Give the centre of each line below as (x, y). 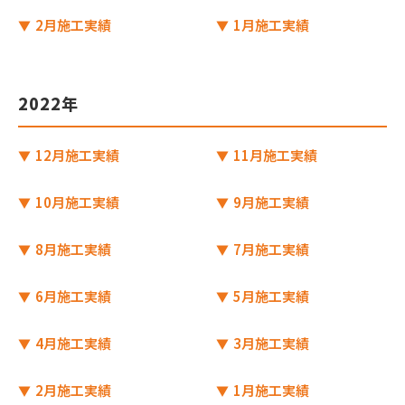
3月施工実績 (270, 343)
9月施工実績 (270, 202)
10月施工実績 (76, 202)
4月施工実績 (72, 343)
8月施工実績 (72, 249)
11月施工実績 (274, 155)
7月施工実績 (270, 249)
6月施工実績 (72, 296)
